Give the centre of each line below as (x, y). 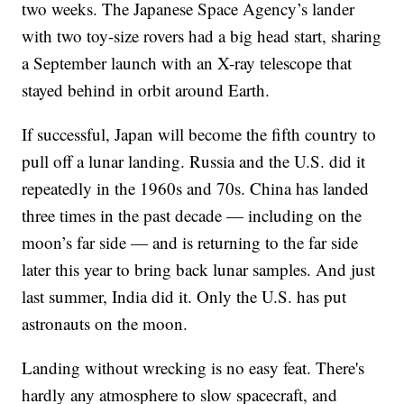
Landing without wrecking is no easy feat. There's (193, 368)
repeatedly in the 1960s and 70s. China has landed (196, 188)
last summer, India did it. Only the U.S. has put (184, 297)
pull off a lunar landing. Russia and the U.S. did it (194, 161)
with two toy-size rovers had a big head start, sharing (202, 36)
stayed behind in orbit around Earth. (146, 90)
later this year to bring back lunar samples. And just (199, 270)
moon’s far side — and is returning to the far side (190, 243)
